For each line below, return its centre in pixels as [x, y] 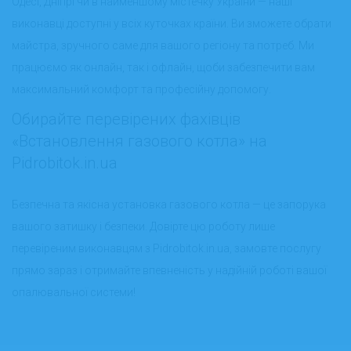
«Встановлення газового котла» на [139, 141]
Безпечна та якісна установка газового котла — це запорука [169, 204]
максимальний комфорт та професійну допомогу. [141, 89]
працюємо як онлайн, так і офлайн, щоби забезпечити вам [163, 67]
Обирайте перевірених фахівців [126, 119]
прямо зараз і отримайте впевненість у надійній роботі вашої [169, 270]
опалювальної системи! [74, 292]
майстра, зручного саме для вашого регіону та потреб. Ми [163, 45]
